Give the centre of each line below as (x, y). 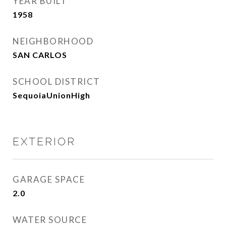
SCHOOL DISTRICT (56, 81)
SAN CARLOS (40, 55)
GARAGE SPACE (49, 179)
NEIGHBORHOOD (53, 41)
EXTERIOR (44, 142)
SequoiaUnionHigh (51, 95)
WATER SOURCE (50, 220)
